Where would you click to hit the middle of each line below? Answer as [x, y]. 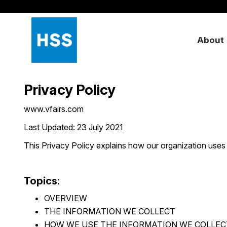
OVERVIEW [66, 198]
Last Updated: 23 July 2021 [73, 127]
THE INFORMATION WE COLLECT [110, 211]
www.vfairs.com [54, 109]
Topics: [42, 181]
